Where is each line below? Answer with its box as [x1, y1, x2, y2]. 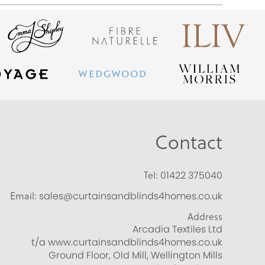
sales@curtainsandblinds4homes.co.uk [39, 189, 222, 203]
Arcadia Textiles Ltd [132, 222, 222, 236]
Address [188, 209, 222, 223]
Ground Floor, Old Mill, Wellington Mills [49, 248, 222, 262]
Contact [155, 127, 222, 156]
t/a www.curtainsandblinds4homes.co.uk [31, 235, 222, 249]
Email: [10, 188, 37, 202]
